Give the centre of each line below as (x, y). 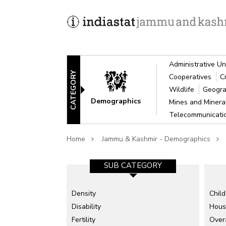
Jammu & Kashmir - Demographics (156, 139)
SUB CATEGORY (133, 165)
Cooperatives (191, 77)
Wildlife (183, 90)
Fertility (83, 220)
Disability (86, 207)
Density (84, 193)
